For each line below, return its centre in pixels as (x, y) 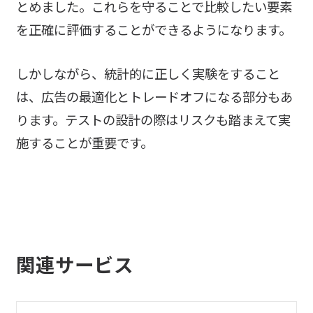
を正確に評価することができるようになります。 (153, 29)
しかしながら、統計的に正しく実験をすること (148, 73)
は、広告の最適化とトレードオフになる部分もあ (154, 96)
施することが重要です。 (84, 142)
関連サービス (74, 264)
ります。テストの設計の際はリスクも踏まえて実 (153, 119)
